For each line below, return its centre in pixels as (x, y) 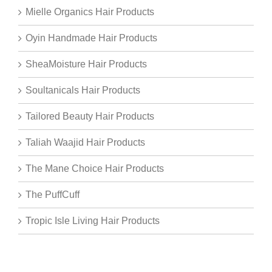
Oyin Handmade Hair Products (91, 38)
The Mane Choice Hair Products (95, 169)
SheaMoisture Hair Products (86, 64)
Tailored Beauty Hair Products (90, 117)
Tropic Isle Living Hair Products (93, 221)
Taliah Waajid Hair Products (85, 143)
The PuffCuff (53, 195)
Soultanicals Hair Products (83, 90)
